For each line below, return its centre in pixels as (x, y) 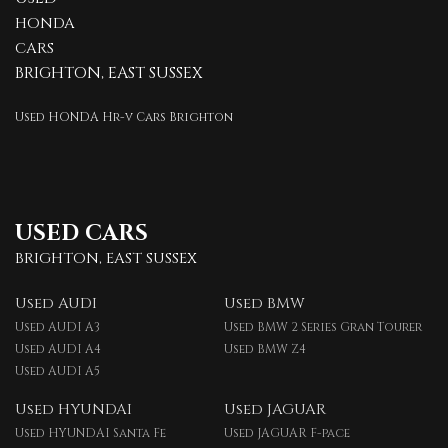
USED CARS (81, 233)
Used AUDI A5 (57, 371)
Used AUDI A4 (58, 349)
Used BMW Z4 (264, 349)
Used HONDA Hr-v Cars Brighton (124, 117)
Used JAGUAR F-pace (286, 433)
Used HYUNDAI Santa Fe (90, 433)
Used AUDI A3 (57, 327)
